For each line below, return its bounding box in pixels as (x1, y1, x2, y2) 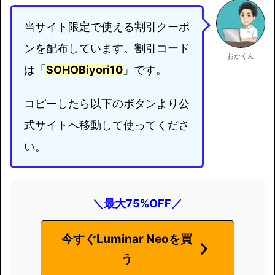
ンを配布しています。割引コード (24, 42, 190, 55)
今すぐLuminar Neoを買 (61, 231, 192, 247)
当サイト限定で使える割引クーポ (24, 20, 190, 33)
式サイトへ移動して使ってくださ (24, 118, 190, 131)
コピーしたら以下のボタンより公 (24, 97, 190, 110)
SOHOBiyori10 (46, 63, 123, 76)
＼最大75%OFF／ (93, 197, 182, 210)
